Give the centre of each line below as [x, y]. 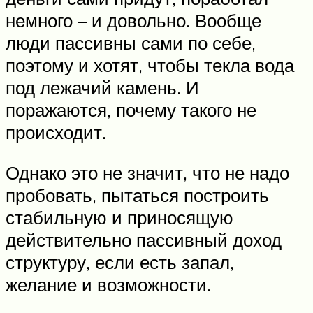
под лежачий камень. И [102, 88]
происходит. [56, 132]
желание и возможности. [108, 284]
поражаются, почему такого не [131, 110]
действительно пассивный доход [144, 239]
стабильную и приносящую [119, 217]
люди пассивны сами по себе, [131, 43]
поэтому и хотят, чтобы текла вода [150, 65]
